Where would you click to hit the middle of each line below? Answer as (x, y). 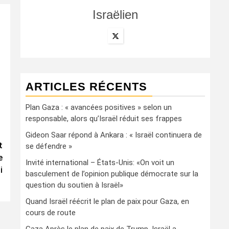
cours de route (51, 213)
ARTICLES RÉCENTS (86, 87)
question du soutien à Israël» (74, 185)
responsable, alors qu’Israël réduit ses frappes (104, 119)
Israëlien (115, 15)
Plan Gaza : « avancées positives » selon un (99, 107)
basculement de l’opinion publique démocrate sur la (112, 174)
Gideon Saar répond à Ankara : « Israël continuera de (114, 135)
